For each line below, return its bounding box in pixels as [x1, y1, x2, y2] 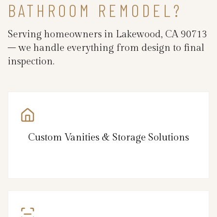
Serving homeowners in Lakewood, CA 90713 [8, 28, 207, 40]
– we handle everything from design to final [8, 42, 204, 54]
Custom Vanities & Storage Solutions [28, 131, 189, 143]
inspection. [8, 55, 54, 67]
